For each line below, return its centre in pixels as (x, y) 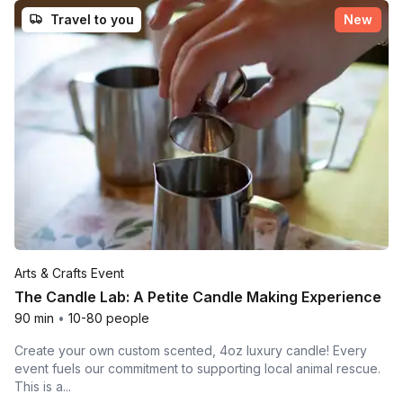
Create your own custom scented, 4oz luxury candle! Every (191, 350)
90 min (34, 318)
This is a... (43, 386)
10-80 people (109, 318)
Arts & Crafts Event (69, 273)
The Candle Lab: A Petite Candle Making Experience (198, 296)
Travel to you (92, 20)
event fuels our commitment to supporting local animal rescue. (197, 368)
